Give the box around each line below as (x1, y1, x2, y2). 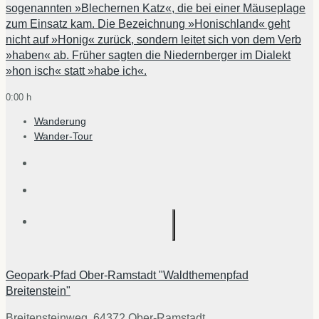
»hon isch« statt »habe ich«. (6, 65, 147, 78)
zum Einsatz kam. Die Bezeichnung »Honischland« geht (6, 18, 290, 31)
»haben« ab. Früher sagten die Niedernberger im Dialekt (6, 49, 291, 62)
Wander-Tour (34, 130, 93, 142)
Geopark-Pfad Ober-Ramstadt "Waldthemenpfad (6, 269, 249, 282)
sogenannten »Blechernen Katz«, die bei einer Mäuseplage (6, 2, 305, 15)
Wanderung (34, 115, 86, 127)
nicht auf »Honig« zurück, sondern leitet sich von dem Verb (6, 33, 301, 46)
